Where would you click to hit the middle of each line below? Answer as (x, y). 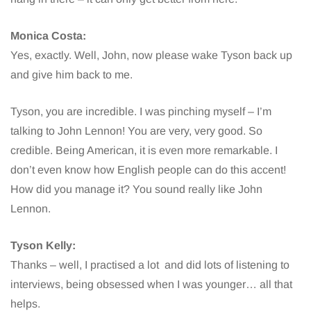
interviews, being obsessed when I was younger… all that (151, 284)
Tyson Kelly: (43, 245)
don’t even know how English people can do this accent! (148, 169)
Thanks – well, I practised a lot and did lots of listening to (150, 264)
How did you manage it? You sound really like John (136, 189)
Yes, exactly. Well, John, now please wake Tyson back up (151, 55)
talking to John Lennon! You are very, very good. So (136, 131)
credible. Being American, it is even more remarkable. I (144, 150)
